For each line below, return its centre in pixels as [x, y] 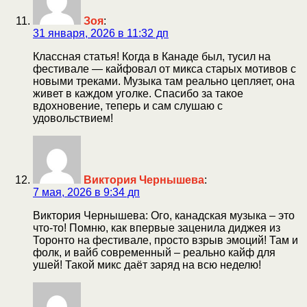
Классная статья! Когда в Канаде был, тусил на [152, 56]
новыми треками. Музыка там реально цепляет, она [164, 81]
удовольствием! [73, 118]
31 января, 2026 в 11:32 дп [101, 33]
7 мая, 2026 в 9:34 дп [86, 192]
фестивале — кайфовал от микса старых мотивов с [164, 69]
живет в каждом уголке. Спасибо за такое [138, 93]
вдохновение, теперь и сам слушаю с [128, 106]
